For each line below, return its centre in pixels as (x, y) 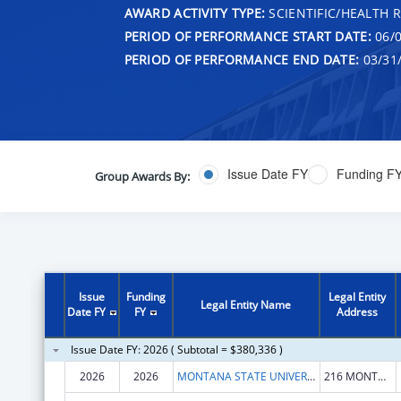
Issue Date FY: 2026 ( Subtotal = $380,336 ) (176, 349)
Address (358, 311)
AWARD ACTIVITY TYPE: (195, 13)
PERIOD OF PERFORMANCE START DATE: (247, 36)
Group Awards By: (142, 176)
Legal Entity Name (246, 304)
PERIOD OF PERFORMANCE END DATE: (242, 59)
